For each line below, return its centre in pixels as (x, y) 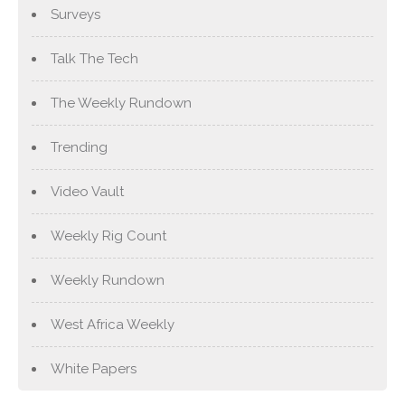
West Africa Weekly (113, 324)
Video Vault (87, 191)
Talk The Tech (94, 58)
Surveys (75, 14)
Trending (79, 147)
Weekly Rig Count (108, 235)
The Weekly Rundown (121, 103)
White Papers (94, 368)
